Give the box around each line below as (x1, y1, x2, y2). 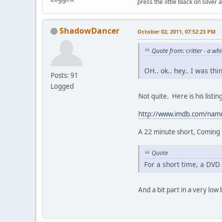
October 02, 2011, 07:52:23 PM (137, 27, 216, 35)
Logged (51, 81, 74, 91)
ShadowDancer (59, 25, 119, 36)
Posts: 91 (51, 70, 78, 80)
